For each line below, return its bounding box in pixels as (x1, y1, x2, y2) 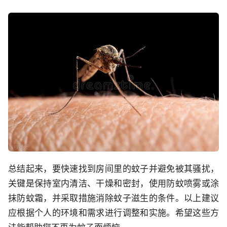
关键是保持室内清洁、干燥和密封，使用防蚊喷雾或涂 (8, 178, 219, 189)
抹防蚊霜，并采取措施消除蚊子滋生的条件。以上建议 (8, 193, 219, 204)
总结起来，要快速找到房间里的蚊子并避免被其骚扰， (8, 164, 219, 174)
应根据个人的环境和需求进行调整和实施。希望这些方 (8, 208, 219, 218)
